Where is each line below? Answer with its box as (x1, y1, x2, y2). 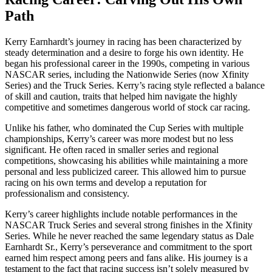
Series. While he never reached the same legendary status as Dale (5, 230, 254, 241)
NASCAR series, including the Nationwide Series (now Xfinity (5, 69, 249, 80)
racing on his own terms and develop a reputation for (5, 177, 206, 188)
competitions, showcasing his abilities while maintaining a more (5, 155, 248, 166)
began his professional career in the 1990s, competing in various (5, 58, 250, 69)
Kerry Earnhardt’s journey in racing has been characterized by (5, 36, 242, 47)
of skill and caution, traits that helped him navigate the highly (5, 90, 237, 101)
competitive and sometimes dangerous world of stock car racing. (5, 101, 250, 112)
